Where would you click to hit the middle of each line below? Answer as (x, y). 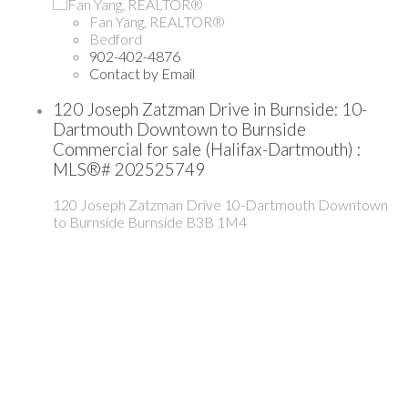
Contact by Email (142, 73)
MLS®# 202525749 (129, 169)
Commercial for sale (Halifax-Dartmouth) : (207, 149)
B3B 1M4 (216, 222)
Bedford (116, 38)
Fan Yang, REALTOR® (157, 21)
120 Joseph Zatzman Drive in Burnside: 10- (210, 109)
